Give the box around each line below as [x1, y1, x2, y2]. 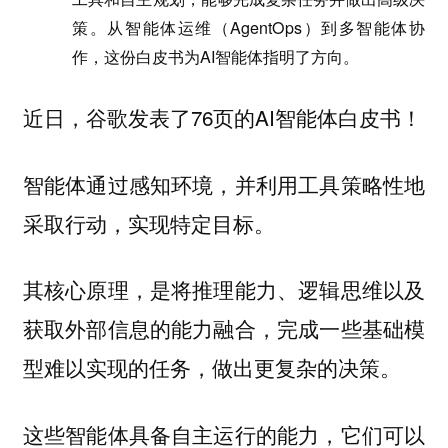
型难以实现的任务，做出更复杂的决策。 [22, 352, 401, 383]
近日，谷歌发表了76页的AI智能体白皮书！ [22, 102, 422, 133]
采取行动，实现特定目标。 [22, 207, 275, 238]
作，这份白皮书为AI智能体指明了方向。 [72, 44, 360, 68]
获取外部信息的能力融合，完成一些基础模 [22, 313, 426, 344]
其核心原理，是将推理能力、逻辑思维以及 [22, 274, 426, 305]
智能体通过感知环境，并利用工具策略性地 [22, 168, 426, 199]
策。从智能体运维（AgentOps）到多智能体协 [72, 15, 426, 39]
